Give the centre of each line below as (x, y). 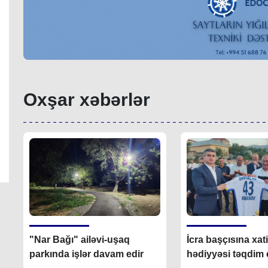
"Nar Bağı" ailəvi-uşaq (80, 239)
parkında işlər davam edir (87, 254)
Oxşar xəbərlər (87, 99)
